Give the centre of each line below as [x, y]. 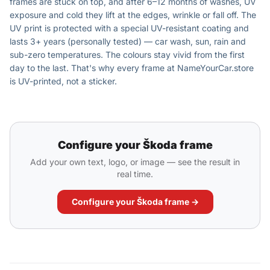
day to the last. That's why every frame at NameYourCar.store [132, 68]
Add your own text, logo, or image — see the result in [135, 162]
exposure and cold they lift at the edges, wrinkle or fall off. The [133, 15]
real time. [135, 174]
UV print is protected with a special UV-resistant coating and [129, 28]
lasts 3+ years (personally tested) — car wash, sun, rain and [128, 41]
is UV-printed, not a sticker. [63, 81]
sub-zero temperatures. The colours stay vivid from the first [127, 55]
